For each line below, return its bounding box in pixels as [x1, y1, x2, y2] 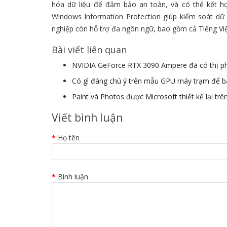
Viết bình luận [52, 110, 123, 125]
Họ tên [58, 133, 80, 142]
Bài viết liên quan [52, 44, 127, 56]
